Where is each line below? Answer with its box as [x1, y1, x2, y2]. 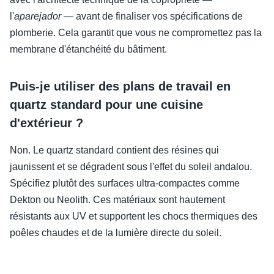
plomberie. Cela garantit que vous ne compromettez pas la [10, 28, 262, 39]
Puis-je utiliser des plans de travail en [10, 80, 231, 94]
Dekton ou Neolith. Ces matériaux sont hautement [10, 194, 225, 206]
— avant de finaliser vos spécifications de [61, 11, 243, 22]
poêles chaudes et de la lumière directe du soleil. [10, 228, 221, 239]
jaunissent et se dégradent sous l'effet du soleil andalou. [10, 161, 252, 172]
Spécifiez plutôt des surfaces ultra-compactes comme [10, 178, 240, 189]
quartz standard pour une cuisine [10, 98, 203, 112]
